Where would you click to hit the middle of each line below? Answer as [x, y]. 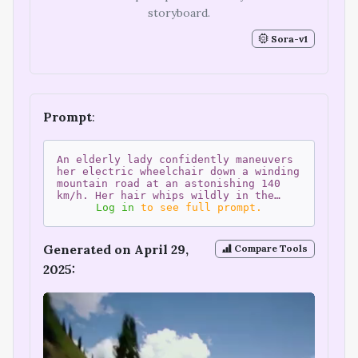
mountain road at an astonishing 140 [169, 183]
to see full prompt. [198, 207]
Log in [115, 207]
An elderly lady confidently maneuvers [175, 159]
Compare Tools [270, 249]
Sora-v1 [288, 38]
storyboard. [179, 12]
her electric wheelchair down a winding [178, 171]
